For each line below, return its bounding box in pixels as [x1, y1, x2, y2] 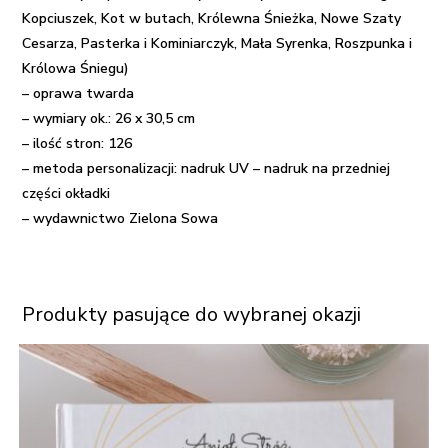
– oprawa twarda [22, 84, 135, 104]
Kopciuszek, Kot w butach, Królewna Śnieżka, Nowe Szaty [22, 9, 402, 29]
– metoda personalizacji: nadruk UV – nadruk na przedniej [22, 159, 391, 179]
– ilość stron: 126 [22, 134, 133, 154]
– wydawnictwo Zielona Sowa [22, 209, 219, 229]
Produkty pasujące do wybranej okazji [22, 301, 362, 329]
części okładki [22, 184, 111, 204]
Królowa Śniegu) [22, 59, 130, 79]
